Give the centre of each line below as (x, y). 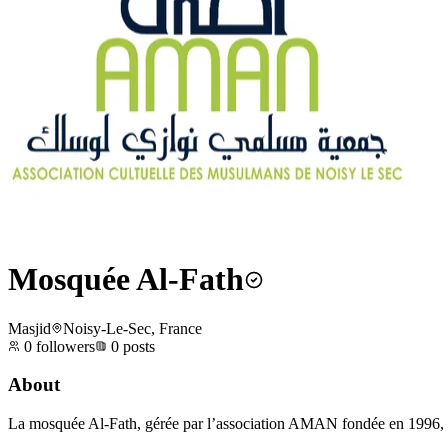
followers (63, 346)
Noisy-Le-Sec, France (132, 328)
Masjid (29, 328)
